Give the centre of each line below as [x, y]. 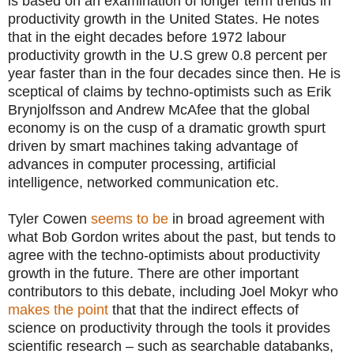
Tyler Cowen [49, 218]
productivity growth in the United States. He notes [164, 19]
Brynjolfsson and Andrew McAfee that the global [159, 109]
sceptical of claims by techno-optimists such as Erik [169, 91]
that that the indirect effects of [203, 309]
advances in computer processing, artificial [142, 164]
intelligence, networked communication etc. [143, 182]
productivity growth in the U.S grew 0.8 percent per [168, 55]
